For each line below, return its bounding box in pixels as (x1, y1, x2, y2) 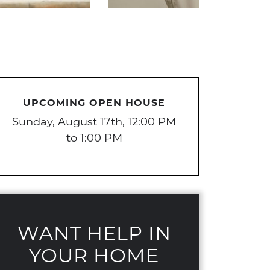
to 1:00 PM (66, 130, 122, 145)
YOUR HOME (29, 242, 159, 267)
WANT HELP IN (17, 220, 171, 245)
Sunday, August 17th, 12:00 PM (12, 114, 176, 128)
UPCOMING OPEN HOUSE (23, 96, 165, 108)
